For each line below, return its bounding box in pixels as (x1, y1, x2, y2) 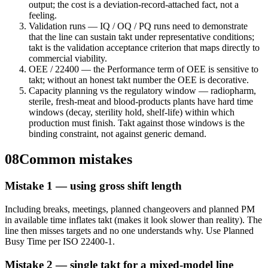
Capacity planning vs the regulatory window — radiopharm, (29, 86, 256, 96)
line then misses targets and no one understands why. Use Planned (5, 225, 254, 236)
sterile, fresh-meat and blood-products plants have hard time (29, 96, 253, 107)
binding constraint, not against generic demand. (29, 129, 206, 139)
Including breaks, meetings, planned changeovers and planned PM (5, 203, 255, 214)
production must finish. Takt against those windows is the (29, 118, 245, 129)
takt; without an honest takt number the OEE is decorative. (29, 75, 249, 86)
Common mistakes (19, 151, 132, 167)
